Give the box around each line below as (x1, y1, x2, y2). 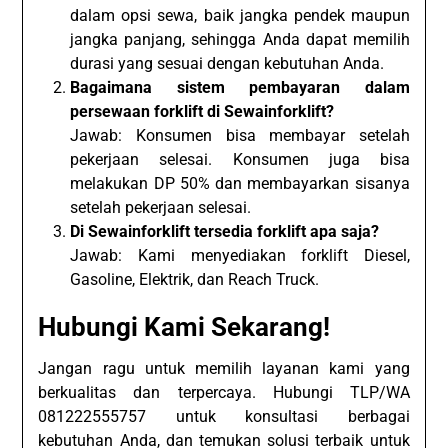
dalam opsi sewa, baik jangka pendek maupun (70, 5, 410, 25)
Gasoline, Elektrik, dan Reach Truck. (70, 269, 320, 289)
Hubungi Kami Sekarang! (38, 311, 331, 342)
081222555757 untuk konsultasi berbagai (38, 406, 410, 426)
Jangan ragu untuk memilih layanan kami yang (38, 358, 410, 378)
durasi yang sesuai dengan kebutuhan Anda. (70, 53, 385, 73)
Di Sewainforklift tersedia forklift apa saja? (70, 221, 380, 241)
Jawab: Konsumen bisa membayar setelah (70, 125, 410, 145)
